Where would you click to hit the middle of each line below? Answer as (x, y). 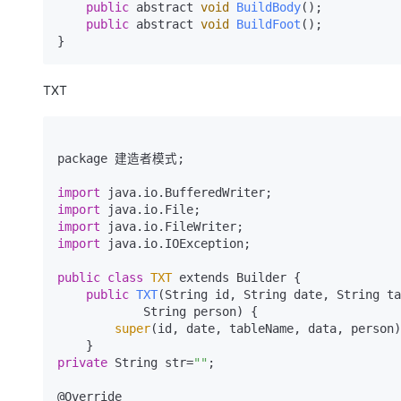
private (82, 363)
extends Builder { (236, 277)
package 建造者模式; (121, 158)
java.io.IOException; (175, 243)
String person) (193, 311)
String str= (150, 363)
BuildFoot (269, 24)
